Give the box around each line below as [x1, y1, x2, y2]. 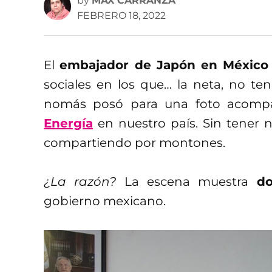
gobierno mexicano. [44, 193, 166, 208]
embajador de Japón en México [59, 57, 269, 72]
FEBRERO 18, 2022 [77, 9, 166, 21]
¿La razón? [44, 174, 117, 189]
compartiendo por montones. [44, 135, 225, 150]
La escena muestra [116, 174, 257, 189]
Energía [44, 115, 93, 131]
